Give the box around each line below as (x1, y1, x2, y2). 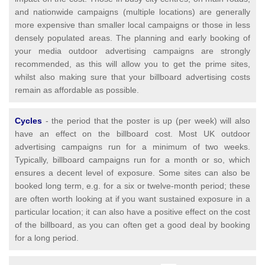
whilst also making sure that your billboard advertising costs (15, 72, 250, 82)
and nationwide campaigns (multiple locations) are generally (15, 7, 250, 17)
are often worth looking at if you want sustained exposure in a (15, 194, 250, 204)
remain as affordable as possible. (15, 85, 144, 95)
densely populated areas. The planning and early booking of (15, 33, 250, 43)
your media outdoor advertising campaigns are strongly (15, 46, 250, 56)
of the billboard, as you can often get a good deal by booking (15, 220, 250, 230)
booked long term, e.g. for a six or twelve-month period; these (15, 181, 250, 191)
